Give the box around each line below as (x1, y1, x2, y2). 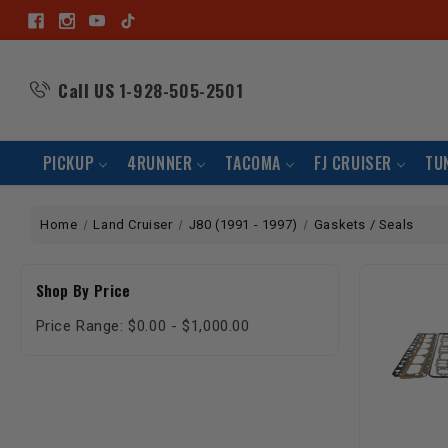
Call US (58, 77, 115, 103)
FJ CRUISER (314, 151, 393, 175)
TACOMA (225, 151, 282, 175)
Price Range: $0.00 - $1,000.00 (35, 316, 250, 335)
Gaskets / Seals (313, 217, 414, 232)
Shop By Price (35, 279, 131, 301)
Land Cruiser (93, 217, 173, 232)
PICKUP (42, 151, 95, 175)
